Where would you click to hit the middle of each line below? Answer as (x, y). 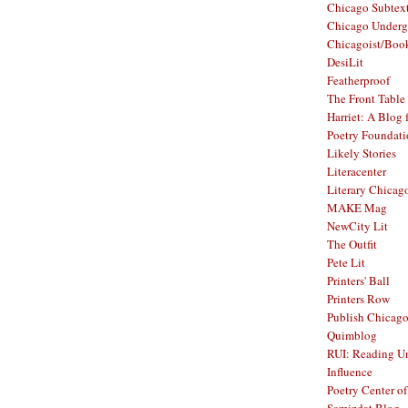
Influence (350, 372)
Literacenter (357, 171)
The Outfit (352, 244)
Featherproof (358, 80)
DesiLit (345, 62)
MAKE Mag (357, 208)
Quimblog (352, 335)
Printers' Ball (358, 280)
